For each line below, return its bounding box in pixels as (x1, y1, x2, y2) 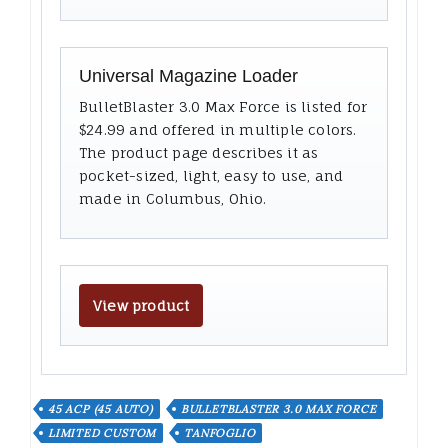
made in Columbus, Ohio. (79, 190, 267, 208)
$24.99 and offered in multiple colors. (79, 121, 357, 139)
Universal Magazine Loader (79, 66, 298, 87)
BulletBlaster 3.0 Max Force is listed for (79, 98, 368, 116)
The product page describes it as (79, 144, 319, 162)
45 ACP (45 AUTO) (48, 402, 153, 417)
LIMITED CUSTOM (48, 426, 157, 441)
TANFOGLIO (184, 426, 256, 441)
